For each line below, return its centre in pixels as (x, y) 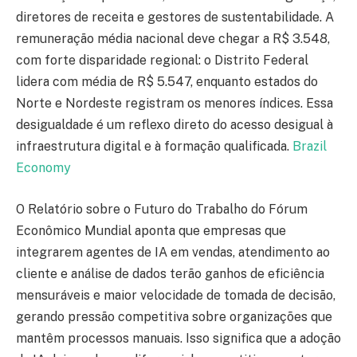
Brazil (310, 147)
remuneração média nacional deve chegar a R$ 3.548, (173, 39)
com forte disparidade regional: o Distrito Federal (162, 61)
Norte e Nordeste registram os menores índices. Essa (175, 104)
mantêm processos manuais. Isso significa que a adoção (178, 338)
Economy (43, 168)
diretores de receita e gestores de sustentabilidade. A (175, 18)
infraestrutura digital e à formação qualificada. (154, 147)
